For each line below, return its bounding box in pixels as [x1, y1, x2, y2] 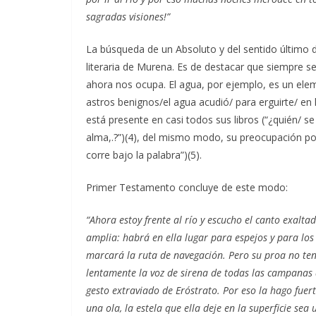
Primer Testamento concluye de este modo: [86, 180, 288, 194]
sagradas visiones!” [86, 9, 170, 23]
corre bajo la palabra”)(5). [86, 147, 202, 162]
